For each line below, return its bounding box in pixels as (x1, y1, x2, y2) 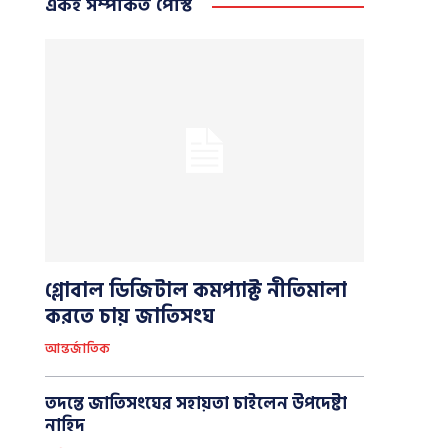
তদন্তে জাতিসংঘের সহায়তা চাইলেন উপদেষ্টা (44, 390, 347, 419)
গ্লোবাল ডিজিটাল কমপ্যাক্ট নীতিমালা (44, 275, 347, 308)
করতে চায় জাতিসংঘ (44, 301, 215, 334)
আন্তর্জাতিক (44, 338, 110, 361)
